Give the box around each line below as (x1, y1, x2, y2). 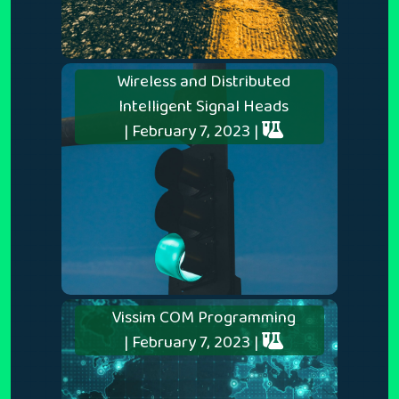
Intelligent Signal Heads (118, 92, 289, 120)
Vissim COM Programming (110, 303, 296, 331)
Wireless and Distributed (116, 67, 290, 95)
